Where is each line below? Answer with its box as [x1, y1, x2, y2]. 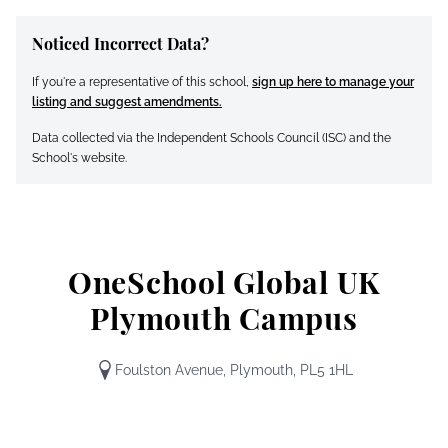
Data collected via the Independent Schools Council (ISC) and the [32, 131, 391, 145]
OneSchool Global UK [67, 262, 381, 302]
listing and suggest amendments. [32, 95, 222, 109]
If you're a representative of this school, [32, 75, 252, 89]
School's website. [32, 151, 127, 165]
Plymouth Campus [90, 298, 358, 338]
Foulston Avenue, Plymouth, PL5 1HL [115, 362, 353, 378]
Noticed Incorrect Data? [32, 33, 209, 54]
